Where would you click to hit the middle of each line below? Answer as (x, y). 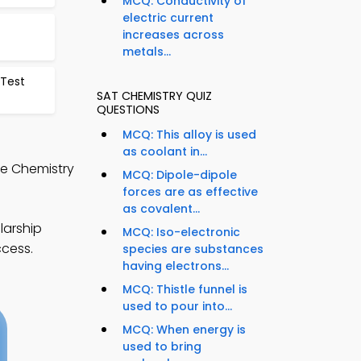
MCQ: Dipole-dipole (180, 174)
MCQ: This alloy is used (189, 134)
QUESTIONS (128, 109)
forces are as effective (190, 191)
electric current (168, 17)
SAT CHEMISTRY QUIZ (154, 95)
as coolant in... (165, 151)
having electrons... (176, 266)
